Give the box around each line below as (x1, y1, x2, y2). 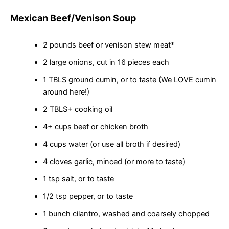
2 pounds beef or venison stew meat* (42, 40, 174, 50)
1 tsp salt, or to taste (42, 174, 114, 184)
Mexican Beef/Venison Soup (10, 13, 136, 24)
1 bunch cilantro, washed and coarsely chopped (42, 209, 210, 219)
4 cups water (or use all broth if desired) (42, 140, 180, 149)
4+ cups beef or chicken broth (42, 122, 148, 132)
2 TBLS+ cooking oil (42, 105, 112, 114)
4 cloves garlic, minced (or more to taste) (42, 157, 185, 167)
